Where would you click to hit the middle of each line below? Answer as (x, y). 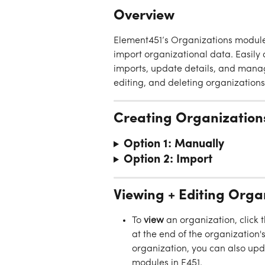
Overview (144, 16)
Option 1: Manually (174, 144)
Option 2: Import (168, 160)
